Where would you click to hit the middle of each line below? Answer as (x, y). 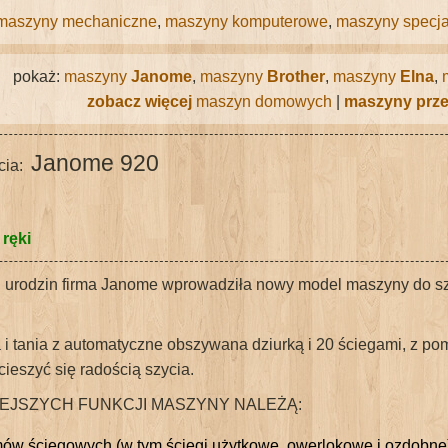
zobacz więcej (139, 101)
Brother (295, 76)
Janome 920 (95, 163)
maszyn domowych (261, 101)
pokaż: (38, 76)
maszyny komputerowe (246, 21)
